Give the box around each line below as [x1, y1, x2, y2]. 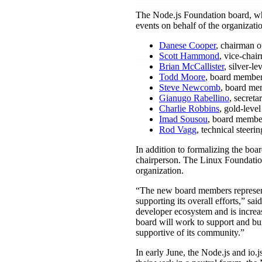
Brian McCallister [159, 61, 224, 71]
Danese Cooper [159, 40, 216, 50]
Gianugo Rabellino [159, 92, 229, 103]
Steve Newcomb [159, 82, 220, 92]
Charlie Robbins [159, 103, 219, 113]
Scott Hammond [159, 50, 219, 61]
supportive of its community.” [136, 227, 244, 237]
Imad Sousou [159, 113, 208, 124]
